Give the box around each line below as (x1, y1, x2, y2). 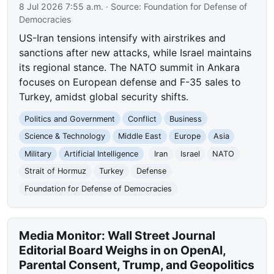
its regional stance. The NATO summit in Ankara (19, 61, 240, 73)
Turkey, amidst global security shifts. (19, 90, 189, 103)
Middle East (117, 131, 161, 141)
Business (169, 114, 202, 124)
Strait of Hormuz (24, 166, 87, 176)
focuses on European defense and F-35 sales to (19, 75, 242, 88)
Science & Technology (24, 131, 106, 141)
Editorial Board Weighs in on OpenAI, (19, 242, 226, 257)
